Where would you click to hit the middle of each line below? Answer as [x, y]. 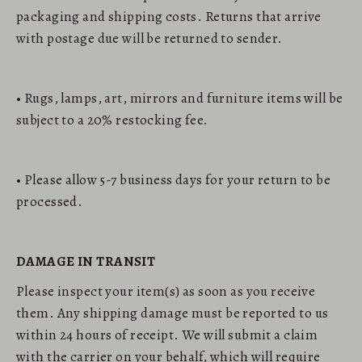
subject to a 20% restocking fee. [112, 120]
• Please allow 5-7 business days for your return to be [173, 179]
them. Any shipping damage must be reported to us [173, 313]
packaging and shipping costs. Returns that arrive [169, 16]
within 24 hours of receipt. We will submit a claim [167, 335]
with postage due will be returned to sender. [149, 38]
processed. [50, 201]
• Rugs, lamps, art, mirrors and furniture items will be [180, 98]
